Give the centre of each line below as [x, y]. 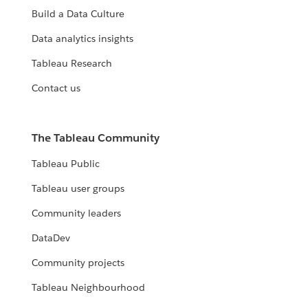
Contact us [56, 88]
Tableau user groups [78, 189]
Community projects [78, 263]
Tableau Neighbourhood [89, 288]
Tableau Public [66, 164]
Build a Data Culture [78, 14]
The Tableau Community [96, 138]
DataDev [51, 238]
